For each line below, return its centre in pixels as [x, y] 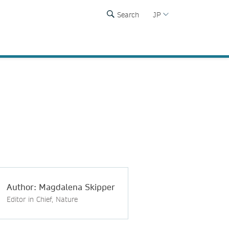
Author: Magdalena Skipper [61, 187]
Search [128, 15]
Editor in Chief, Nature [42, 199]
